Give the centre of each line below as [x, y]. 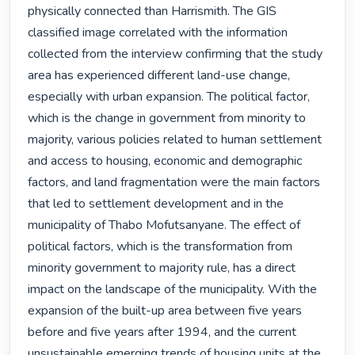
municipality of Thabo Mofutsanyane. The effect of [164, 225]
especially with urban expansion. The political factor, [169, 97]
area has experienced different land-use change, [159, 76]
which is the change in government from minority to [167, 118]
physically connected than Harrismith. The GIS [153, 11]
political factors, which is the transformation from [160, 247]
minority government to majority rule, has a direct [162, 268]
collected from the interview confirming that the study [176, 54]
